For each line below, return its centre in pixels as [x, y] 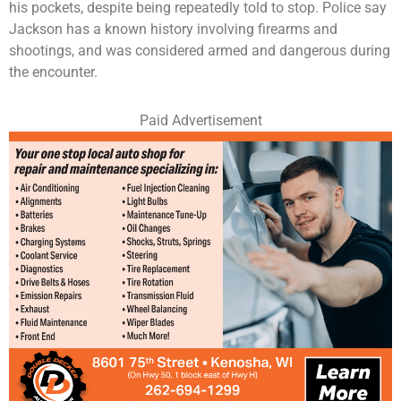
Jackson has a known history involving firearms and [173, 29]
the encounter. [53, 72]
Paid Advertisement [200, 120]
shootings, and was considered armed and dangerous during [200, 50]
